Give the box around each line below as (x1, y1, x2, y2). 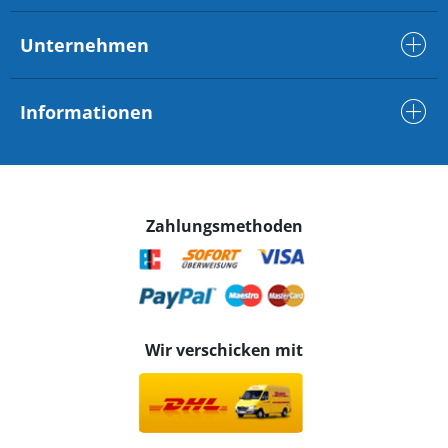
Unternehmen (20, 33, 149, 57)
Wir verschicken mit (145, 339, 303, 361)
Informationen (20, 100, 153, 124)
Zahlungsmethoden (145, 215, 303, 237)
